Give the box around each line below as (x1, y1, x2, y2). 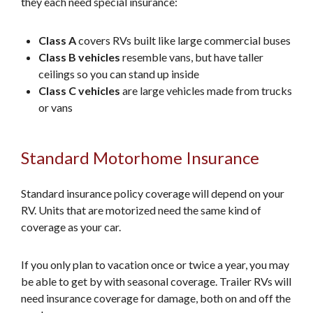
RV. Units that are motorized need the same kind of (21, 203, 261, 217)
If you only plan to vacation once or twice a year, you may (21, 258, 289, 271)
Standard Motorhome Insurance (21, 147, 259, 168)
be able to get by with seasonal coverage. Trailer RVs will (21, 275, 291, 288)
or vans (38, 101, 73, 114)
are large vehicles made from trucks (120, 84, 292, 97)
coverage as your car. (21, 220, 121, 233)
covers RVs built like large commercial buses (76, 34, 291, 47)
